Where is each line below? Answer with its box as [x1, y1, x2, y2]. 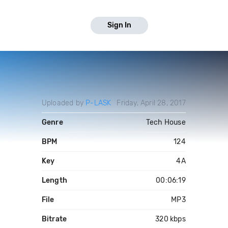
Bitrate [41, 215, 67, 223]
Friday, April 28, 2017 [117, 99, 186, 107]
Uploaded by [41, 99, 86, 107]
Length [41, 176, 67, 185]
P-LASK [85, 99, 111, 107]
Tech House [146, 118, 186, 127]
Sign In [107, 21, 131, 30]
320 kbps [155, 215, 186, 223]
